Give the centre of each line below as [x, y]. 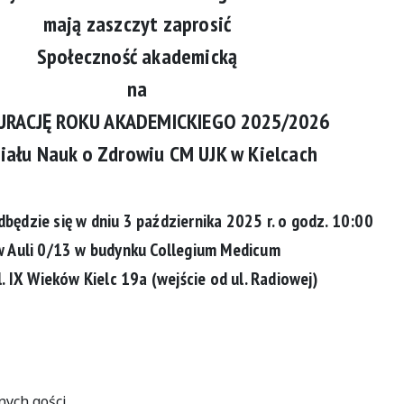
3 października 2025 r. [201, 221]
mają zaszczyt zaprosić [137, 24]
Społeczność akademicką [137, 56]
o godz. [305, 221]
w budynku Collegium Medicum [176, 250]
